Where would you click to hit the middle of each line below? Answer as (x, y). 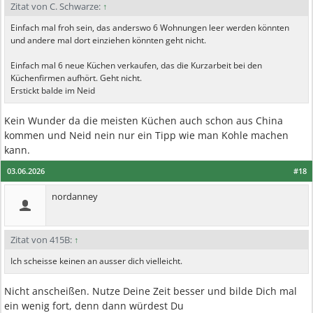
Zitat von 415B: (42, 240)
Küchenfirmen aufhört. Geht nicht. (76, 78)
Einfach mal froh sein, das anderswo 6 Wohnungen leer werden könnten (150, 28)
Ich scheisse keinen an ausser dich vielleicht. (96, 261)
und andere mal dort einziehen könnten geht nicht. (108, 40)
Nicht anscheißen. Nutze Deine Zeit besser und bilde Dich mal (151, 291)
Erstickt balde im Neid (53, 90)
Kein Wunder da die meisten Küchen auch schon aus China (144, 121)
